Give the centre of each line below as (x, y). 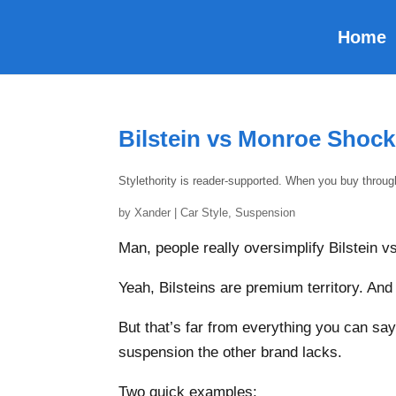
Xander (153, 213)
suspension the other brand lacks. (231, 352)
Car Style (205, 213)
